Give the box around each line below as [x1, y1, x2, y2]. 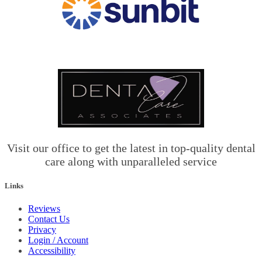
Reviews [28, 204, 60, 214]
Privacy [28, 225, 56, 235]
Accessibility [28, 246, 75, 256]
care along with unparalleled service [45, 155, 217, 168]
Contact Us [28, 214, 70, 225]
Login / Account [28, 235, 88, 246]
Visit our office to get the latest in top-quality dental [6, 142, 256, 155]
